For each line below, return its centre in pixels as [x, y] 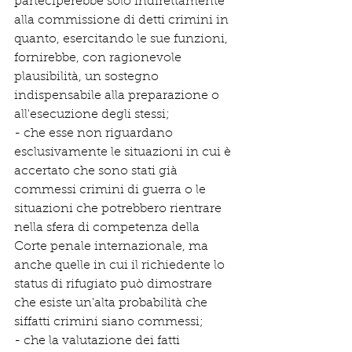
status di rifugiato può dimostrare [115, 284]
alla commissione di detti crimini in [123, 20]
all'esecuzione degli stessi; [92, 115]
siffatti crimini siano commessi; [109, 322]
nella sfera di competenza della [108, 228]
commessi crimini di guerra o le [112, 190]
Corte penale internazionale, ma [113, 247]
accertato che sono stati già [97, 171]
